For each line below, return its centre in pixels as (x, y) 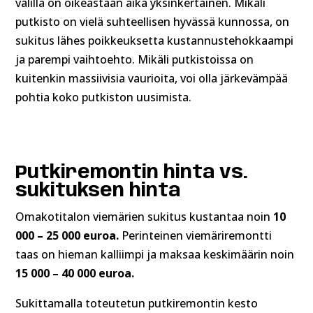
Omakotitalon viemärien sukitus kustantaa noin (145, 216)
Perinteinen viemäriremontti (197, 235)
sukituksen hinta (98, 191)
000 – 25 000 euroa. (69, 235)
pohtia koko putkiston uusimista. (104, 97)
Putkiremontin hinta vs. (132, 173)
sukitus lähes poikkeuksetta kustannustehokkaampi (155, 40)
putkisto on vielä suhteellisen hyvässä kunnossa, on (153, 21)
